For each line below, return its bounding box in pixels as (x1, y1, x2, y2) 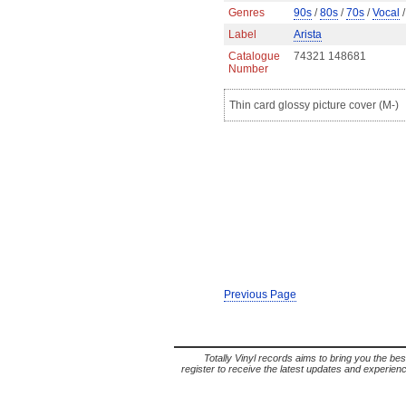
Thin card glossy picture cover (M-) (229, 99, 399, 111)
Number (228, 63, 268, 75)
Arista (294, 28, 322, 41)
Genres (228, 6, 265, 19)
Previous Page (224, 288, 296, 301)
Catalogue (228, 50, 280, 63)
